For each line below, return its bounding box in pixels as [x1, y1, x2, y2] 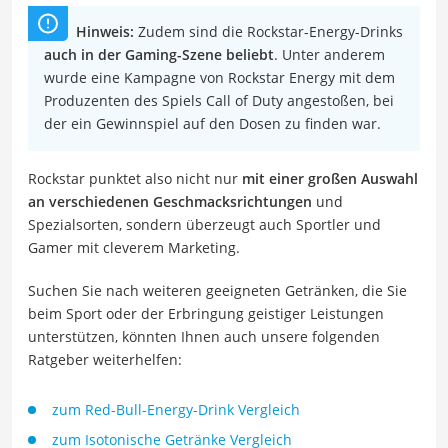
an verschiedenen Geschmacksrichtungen [28, 191, 312, 211]
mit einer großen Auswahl [242, 168, 418, 188]
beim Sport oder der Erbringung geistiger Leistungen [28, 303, 384, 323]
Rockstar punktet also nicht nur [28, 168, 242, 188]
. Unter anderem [274, 44, 385, 64]
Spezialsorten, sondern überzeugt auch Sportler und [28, 214, 381, 234]
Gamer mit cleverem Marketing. [28, 237, 240, 257]
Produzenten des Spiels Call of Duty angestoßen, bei [44, 90, 394, 110]
